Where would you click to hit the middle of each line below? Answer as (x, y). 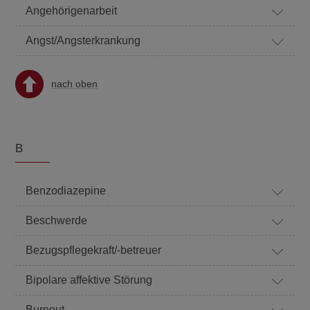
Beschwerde (57, 220)
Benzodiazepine (66, 191)
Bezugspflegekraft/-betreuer (94, 250)
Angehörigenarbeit (72, 11)
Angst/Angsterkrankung (83, 40)
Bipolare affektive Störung (89, 280)
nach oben (75, 84)
